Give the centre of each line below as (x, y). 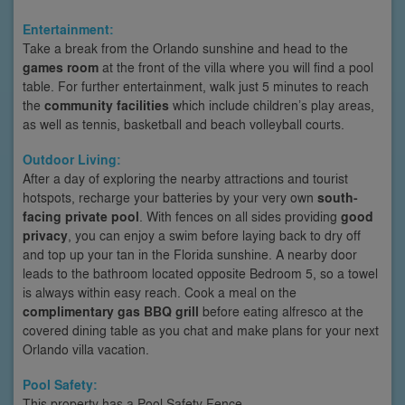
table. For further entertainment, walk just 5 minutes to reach (196, 85)
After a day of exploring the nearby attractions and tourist (185, 178)
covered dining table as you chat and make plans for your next (201, 330)
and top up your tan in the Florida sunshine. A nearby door (190, 254)
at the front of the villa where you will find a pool (236, 66)
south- (338, 197)
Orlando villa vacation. (86, 348)
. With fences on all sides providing (240, 216)
